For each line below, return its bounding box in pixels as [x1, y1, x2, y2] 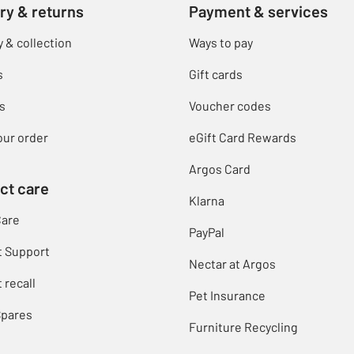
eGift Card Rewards [189, 130, 296, 145]
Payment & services [189, 2, 328, 21]
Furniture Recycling [189, 319, 298, 335]
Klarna [189, 193, 224, 209]
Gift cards [189, 66, 243, 82]
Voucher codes [189, 98, 271, 114]
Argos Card [189, 161, 250, 177]
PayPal [189, 224, 224, 240]
